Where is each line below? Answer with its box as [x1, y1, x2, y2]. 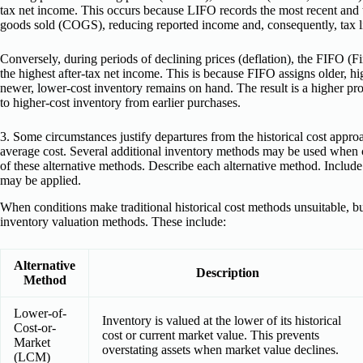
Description [196, 265, 259, 280]
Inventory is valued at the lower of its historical [102, 313, 341, 327]
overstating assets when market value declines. [102, 342, 339, 357]
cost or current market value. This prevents [102, 327, 319, 342]
